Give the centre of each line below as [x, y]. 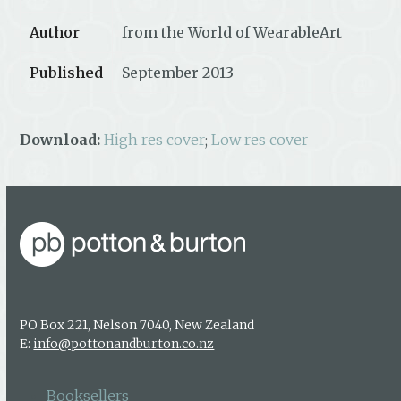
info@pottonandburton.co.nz [124, 343]
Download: [60, 139]
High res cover [155, 139]
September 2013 [178, 72]
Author [55, 32]
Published [67, 72]
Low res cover [260, 139]
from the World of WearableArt [232, 32]
